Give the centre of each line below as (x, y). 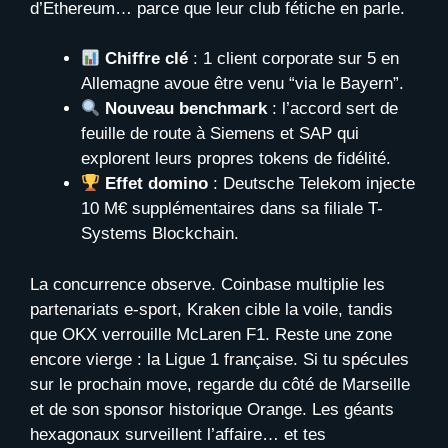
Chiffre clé (147, 59)
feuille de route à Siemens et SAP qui (220, 134)
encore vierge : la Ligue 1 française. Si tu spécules (219, 359)
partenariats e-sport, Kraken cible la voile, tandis (211, 309)
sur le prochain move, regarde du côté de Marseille (220, 384)
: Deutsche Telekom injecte (312, 184)
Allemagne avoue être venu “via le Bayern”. (242, 84)
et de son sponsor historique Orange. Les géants (212, 409)
